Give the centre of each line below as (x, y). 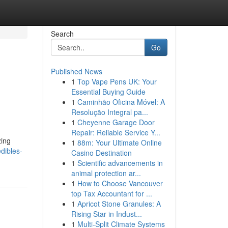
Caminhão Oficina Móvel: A (121, 102)
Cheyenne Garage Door (116, 122)
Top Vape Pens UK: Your (117, 81)
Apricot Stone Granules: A (119, 204)
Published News (76, 71)
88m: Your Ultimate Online (119, 142)
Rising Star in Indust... (106, 214)
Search (62, 34)
